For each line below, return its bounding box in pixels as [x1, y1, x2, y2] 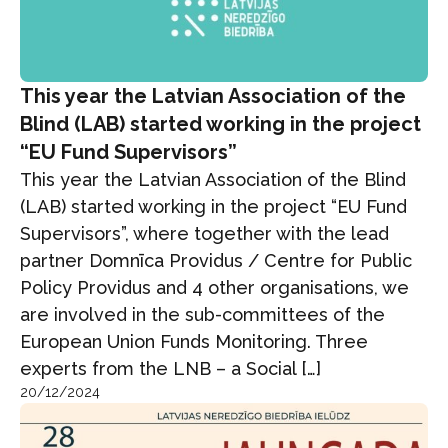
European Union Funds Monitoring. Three [20, 331, 368, 353]
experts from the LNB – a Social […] [20, 358, 321, 380]
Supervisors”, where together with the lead [20, 223, 389, 245]
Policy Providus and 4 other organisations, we [20, 277, 409, 299]
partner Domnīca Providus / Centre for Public [20, 250, 412, 272]
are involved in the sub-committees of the [20, 304, 385, 326]
